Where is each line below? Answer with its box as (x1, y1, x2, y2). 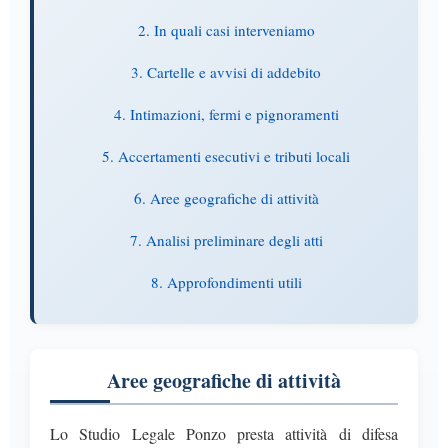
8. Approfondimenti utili (150, 271, 302, 292)
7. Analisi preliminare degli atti (129, 229, 323, 250)
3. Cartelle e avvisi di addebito (131, 61, 321, 82)
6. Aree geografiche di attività (133, 187, 319, 208)
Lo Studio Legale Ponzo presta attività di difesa (50, 422, 398, 444)
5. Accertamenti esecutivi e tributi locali (102, 145, 350, 166)
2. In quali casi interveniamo (137, 19, 315, 40)
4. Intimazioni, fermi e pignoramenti (113, 103, 339, 124)
